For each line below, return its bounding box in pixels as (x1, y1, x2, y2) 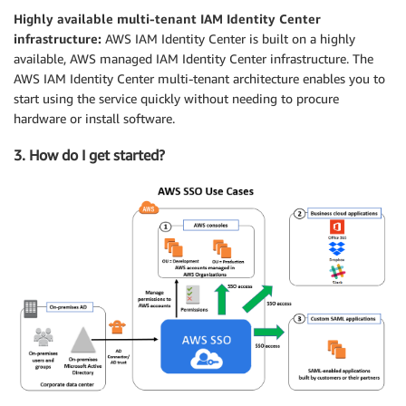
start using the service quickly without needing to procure (14, 90, 339, 106)
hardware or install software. (14, 110, 175, 126)
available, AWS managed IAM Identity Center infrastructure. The (14, 50, 373, 66)
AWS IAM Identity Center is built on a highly (105, 30, 355, 46)
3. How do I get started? (14, 145, 165, 164)
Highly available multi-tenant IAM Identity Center (14, 10, 321, 26)
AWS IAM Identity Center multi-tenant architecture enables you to (14, 70, 385, 86)
